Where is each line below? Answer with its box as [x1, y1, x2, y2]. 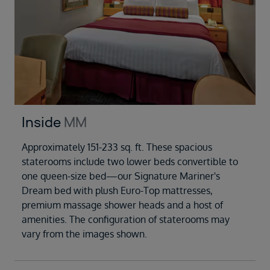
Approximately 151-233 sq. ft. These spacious [22, 140, 212, 153]
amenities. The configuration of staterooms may [22, 213, 230, 225]
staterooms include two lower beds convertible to [22, 155, 238, 168]
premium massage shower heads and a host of [22, 198, 223, 211]
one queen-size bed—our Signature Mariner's [22, 169, 220, 182]
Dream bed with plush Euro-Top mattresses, [22, 184, 213, 196]
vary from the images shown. [22, 227, 147, 240]
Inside [22, 113, 64, 131]
